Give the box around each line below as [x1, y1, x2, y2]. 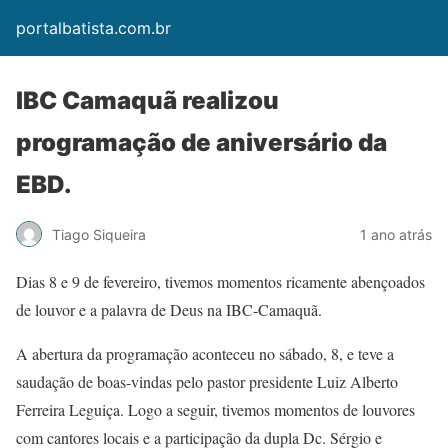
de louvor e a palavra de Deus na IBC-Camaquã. [16, 299, 322, 320]
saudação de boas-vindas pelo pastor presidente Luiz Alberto [16, 371, 398, 392]
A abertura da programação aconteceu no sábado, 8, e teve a [16, 343, 394, 364]
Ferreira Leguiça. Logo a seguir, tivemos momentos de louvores [16, 399, 415, 420]
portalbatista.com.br [16, 18, 171, 38]
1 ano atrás [360, 225, 432, 243]
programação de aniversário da [16, 128, 387, 157]
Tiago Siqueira [52, 225, 146, 243]
